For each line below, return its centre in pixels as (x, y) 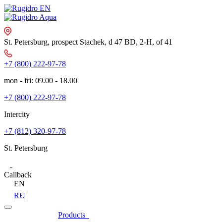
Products (74, 215)
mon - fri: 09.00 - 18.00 (41, 81)
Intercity (17, 114)
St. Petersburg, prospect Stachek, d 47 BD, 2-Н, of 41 (88, 42)
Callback (18, 175)
